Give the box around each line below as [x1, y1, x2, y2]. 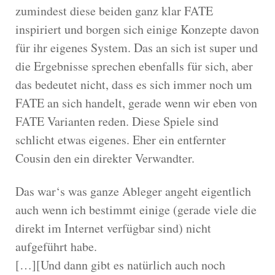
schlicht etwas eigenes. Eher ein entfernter [15, 131, 226, 148]
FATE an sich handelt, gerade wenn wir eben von [15, 94, 257, 111]
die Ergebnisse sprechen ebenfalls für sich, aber [15, 57, 253, 74]
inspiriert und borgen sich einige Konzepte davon [15, 20, 259, 37]
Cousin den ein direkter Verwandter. [15, 149, 195, 166]
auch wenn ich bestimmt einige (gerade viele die [15, 201, 257, 218]
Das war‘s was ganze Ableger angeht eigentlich [15, 182, 251, 199]
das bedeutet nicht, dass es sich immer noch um [15, 76, 252, 93]
